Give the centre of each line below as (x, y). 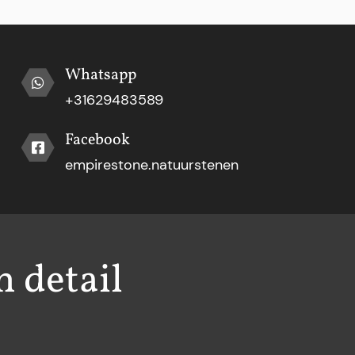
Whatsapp (100, 76)
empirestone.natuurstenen (151, 165)
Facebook (97, 141)
